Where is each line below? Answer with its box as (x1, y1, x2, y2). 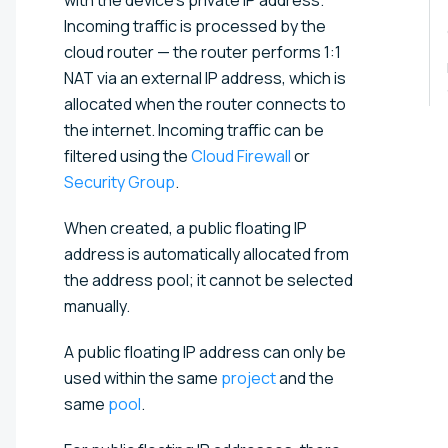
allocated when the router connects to (64, 92, 346, 115)
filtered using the (64, 144, 191, 167)
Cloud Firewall (191, 144, 291, 167)
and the (276, 366, 334, 389)
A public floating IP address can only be (64, 340, 346, 363)
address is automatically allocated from (64, 242, 349, 265)
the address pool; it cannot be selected (64, 268, 353, 291)
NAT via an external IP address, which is (64, 66, 346, 89)
